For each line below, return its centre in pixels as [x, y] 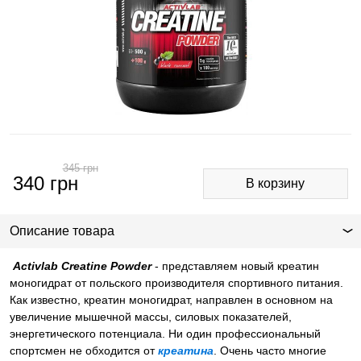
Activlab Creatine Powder [82, 266]
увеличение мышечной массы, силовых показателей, [151, 317]
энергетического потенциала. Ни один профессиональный [165, 334]
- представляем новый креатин [235, 266]
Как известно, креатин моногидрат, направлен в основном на [171, 300]
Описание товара [62, 231]
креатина [186, 351]
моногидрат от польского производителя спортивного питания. [176, 283]
